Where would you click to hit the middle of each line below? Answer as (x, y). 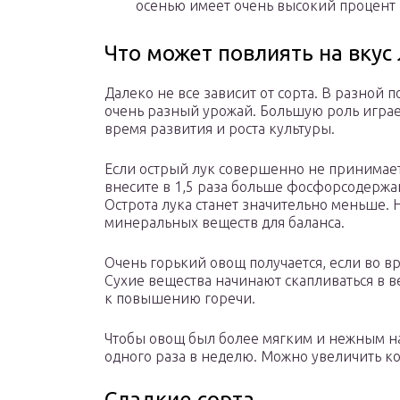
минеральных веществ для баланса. (225, 223)
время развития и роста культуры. (220, 129)
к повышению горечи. (180, 299)
